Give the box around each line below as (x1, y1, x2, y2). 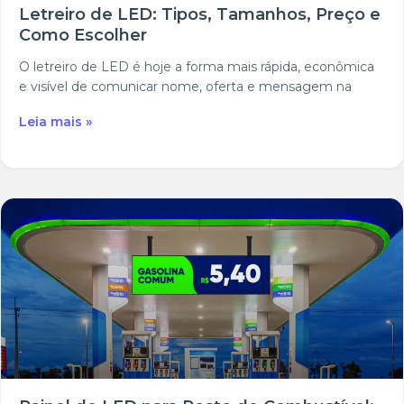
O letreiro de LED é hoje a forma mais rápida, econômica (19, 59, 374, 76)
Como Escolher (19, 25, 147, 46)
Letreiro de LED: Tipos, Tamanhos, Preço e (19, 5, 381, 25)
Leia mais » (19, 114, 92, 131)
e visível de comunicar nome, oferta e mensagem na (19, 78, 352, 96)
